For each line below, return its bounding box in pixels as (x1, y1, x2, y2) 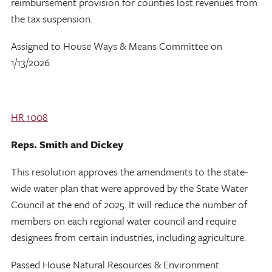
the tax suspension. (11, 10, 92, 26)
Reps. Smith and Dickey (11, 136, 123, 152)
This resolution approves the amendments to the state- (11, 163, 248, 179)
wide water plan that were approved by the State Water (11, 180, 248, 195)
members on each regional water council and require (11, 212, 236, 228)
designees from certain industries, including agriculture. (11, 229, 246, 245)
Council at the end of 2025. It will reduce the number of (11, 196, 247, 212)
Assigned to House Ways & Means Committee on (11, 38, 222, 53)
